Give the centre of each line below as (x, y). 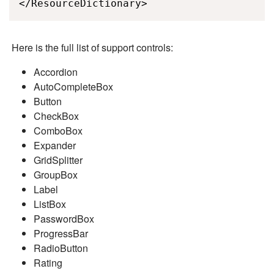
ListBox (50, 204)
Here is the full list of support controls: (91, 48)
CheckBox (56, 116)
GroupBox (56, 175)
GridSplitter (58, 160)
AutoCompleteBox (73, 87)
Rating (48, 263)
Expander (55, 146)
